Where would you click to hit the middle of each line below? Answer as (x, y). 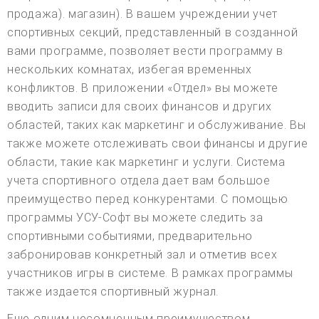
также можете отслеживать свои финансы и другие (158, 143)
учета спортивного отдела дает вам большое (139, 180)
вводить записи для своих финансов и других (140, 106)
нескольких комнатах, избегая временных (130, 69)
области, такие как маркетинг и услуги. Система (146, 162)
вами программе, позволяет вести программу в (146, 51)
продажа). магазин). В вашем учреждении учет (143, 14)
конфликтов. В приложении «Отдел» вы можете (143, 88)
